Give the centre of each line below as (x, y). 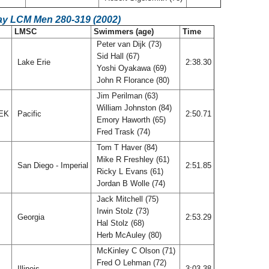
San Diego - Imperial (53, 165)
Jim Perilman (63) (126, 96)
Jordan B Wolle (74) (131, 183)
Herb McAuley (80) (129, 235)
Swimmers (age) (124, 32)
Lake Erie (34, 62)
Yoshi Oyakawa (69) (130, 68)
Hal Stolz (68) (119, 223)
